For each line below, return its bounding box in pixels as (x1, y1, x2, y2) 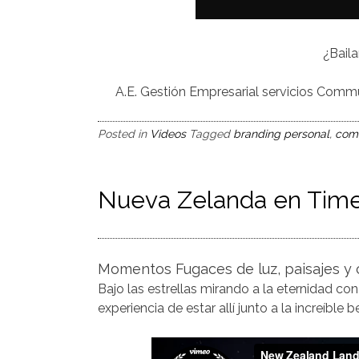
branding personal (233, 127, 329, 140)
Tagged (189, 127, 233, 140)
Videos (150, 127, 186, 140)
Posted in (98, 127, 150, 140)
